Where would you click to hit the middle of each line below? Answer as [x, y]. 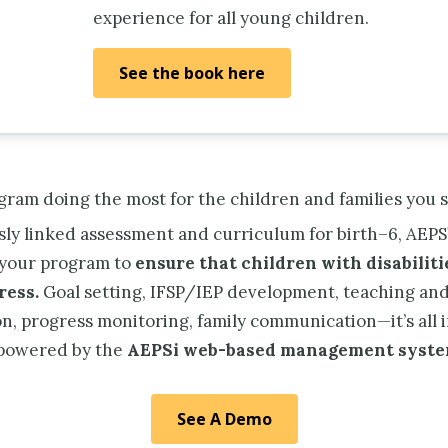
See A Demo [224, 418]
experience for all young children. [231, 17]
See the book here [192, 72]
